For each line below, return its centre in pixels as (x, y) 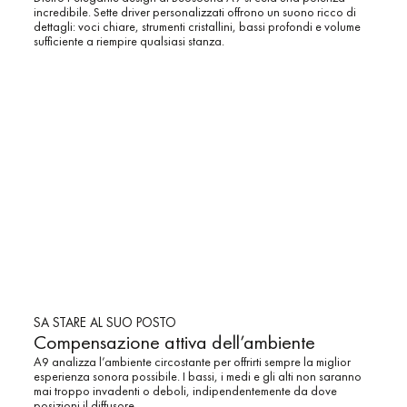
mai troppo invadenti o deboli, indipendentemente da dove (185, 391)
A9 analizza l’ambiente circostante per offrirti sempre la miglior (192, 362)
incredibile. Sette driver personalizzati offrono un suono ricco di (194, 11)
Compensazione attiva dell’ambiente (174, 342)
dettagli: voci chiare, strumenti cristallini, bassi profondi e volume (197, 26)
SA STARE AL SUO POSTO (104, 323)
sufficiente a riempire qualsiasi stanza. (129, 40)
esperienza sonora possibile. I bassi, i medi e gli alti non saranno (197, 377)
